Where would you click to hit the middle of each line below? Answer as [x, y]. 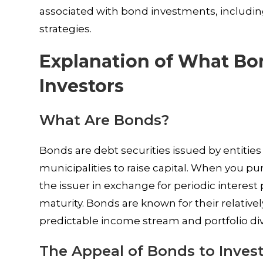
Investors [82, 86]
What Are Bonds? [104, 120]
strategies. [66, 29]
